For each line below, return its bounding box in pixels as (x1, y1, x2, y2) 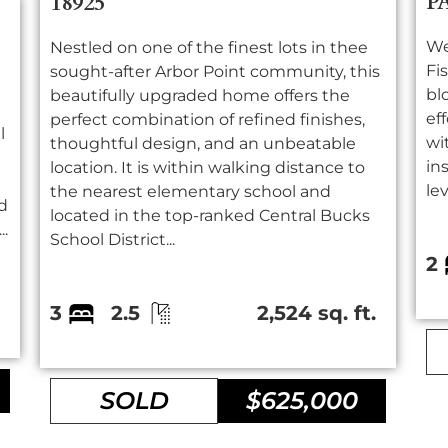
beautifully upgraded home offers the (50, 85, 351, 105)
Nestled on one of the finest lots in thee (50, 37, 369, 57)
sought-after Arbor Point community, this (50, 61, 381, 81)
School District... (50, 229, 176, 249)
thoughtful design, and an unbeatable (50, 133, 357, 153)
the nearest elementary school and (50, 181, 332, 201)
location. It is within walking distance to (50, 157, 366, 177)
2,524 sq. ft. (257, 300, 377, 325)
